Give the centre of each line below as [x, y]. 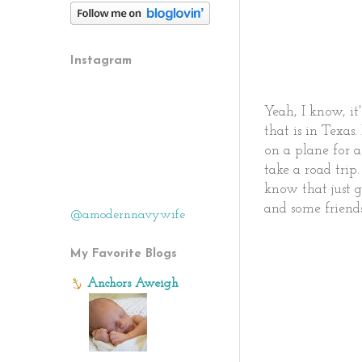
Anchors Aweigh [133, 284]
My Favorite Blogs [124, 254]
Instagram [101, 61]
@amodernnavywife [128, 215]
